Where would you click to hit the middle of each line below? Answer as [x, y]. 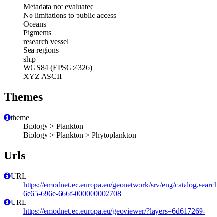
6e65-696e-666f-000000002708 [72, 193]
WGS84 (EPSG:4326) [58, 68]
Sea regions [41, 50]
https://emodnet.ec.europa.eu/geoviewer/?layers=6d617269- [114, 211]
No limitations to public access [70, 15]
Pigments [37, 33]
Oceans [35, 24]
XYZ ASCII [42, 77]
